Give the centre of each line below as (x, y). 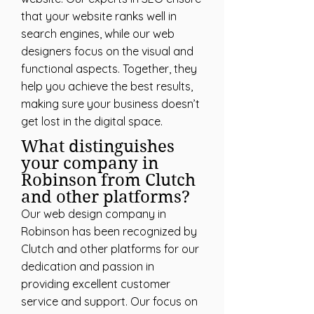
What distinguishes (98, 146)
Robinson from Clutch (108, 180)
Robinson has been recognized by (109, 231)
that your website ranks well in (99, 16)
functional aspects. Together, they (109, 69)
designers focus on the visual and (107, 51)
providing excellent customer (96, 284)
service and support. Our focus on (109, 301)
